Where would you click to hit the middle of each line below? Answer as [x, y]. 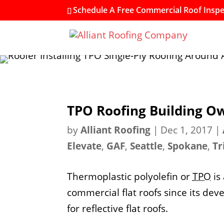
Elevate [84, 146]
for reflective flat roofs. [118, 209]
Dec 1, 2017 [187, 130]
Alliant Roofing [116, 130]
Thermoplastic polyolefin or [130, 177]
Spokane [188, 146]
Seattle [146, 146]
